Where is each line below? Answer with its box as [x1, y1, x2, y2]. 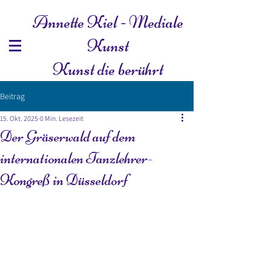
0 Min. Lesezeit [40, 114, 83, 123]
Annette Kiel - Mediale [33, 11, 183, 33]
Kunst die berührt [53, 59, 163, 80]
